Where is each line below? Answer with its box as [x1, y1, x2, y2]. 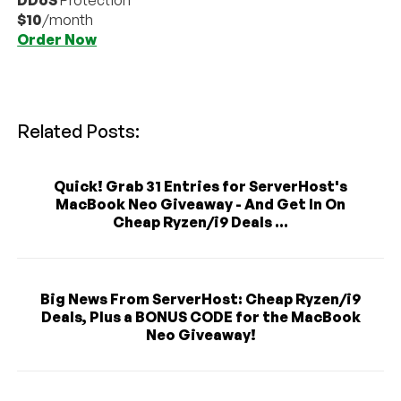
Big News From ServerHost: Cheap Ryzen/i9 [40, 289, 361, 308]
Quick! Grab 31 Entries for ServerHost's [54, 176, 347, 195]
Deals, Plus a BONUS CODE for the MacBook [40, 307, 361, 326]
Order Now [17, 30, 98, 48]
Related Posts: [17, 119, 141, 142]
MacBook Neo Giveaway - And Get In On [55, 194, 346, 213]
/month [42, 10, 94, 29]
